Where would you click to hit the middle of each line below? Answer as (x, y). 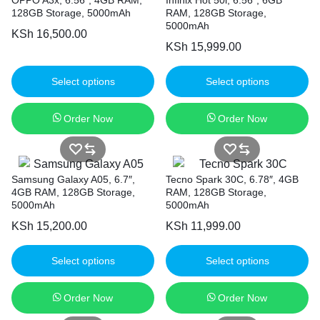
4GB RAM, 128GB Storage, (73, 192)
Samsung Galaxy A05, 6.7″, (73, 180)
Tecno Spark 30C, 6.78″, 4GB (232, 180)
